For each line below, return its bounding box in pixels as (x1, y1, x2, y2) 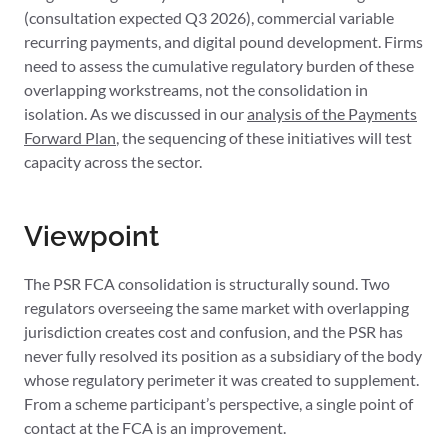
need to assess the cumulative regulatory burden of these (24, 56, 414, 76)
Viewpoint (24, 220, 159, 254)
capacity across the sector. (24, 152, 202, 172)
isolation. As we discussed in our (24, 104, 247, 124)
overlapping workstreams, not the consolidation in (24, 80, 368, 100)
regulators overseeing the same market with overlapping (24, 298, 409, 318)
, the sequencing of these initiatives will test (116, 128, 412, 148)
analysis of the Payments (247, 104, 417, 124)
